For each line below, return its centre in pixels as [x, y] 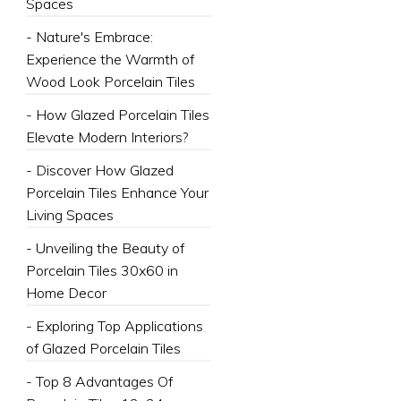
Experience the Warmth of [110, 59]
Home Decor [66, 293]
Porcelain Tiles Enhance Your [117, 192]
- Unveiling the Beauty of [105, 248]
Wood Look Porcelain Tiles [110, 81]
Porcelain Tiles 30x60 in [102, 270]
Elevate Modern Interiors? [107, 137]
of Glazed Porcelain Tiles [103, 348]
